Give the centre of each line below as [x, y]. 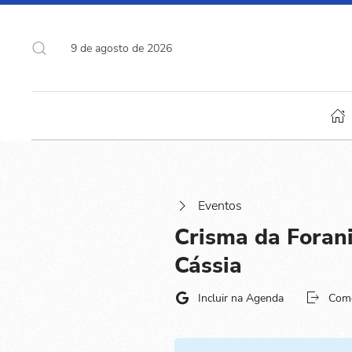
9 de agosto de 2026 [121, 48]
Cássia [208, 266]
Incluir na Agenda [241, 298]
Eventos [220, 206]
